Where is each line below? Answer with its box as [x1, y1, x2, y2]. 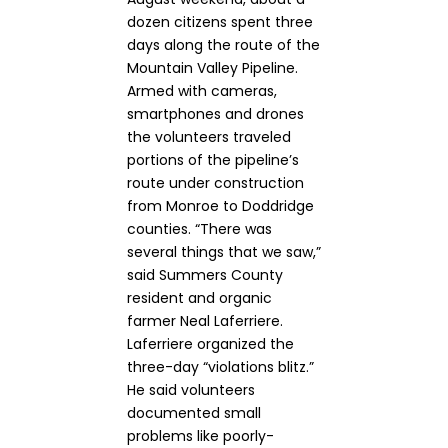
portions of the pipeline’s [127, 150, 299, 170]
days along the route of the [127, 35, 320, 55]
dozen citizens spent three [127, 12, 313, 32]
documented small [127, 403, 261, 423]
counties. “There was [127, 219, 272, 239]
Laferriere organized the [127, 334, 294, 354]
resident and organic [127, 288, 272, 308]
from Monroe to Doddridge [127, 196, 314, 216]
